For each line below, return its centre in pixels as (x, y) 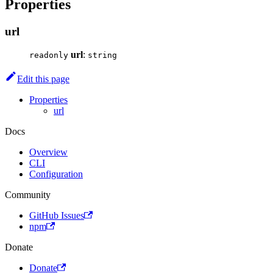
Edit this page (43, 79)
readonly (49, 55)
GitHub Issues (57, 216)
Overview (48, 152)
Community (28, 195)
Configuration (56, 174)
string (102, 55)
